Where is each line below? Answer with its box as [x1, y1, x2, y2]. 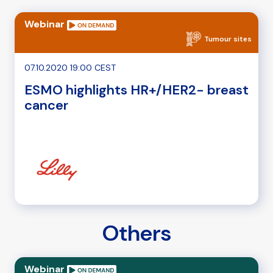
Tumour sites [204, 34, 252, 44]
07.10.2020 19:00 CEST [24, 62, 116, 74]
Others [102, 219, 171, 248]
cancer [24, 96, 68, 115]
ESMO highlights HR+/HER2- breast [24, 81, 249, 99]
